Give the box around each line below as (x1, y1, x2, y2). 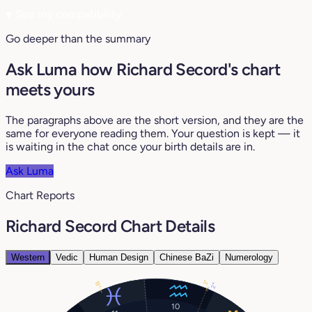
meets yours (6, 79, 95, 100)
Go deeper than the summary (6, 31, 150, 45)
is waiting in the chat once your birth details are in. (6, 139, 255, 153)
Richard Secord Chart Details (6, 215, 215, 236)
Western (11, 251, 45, 263)
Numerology (225, 251, 273, 263)
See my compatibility (13, 7, 121, 21)
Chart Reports (6, 188, 75, 202)
